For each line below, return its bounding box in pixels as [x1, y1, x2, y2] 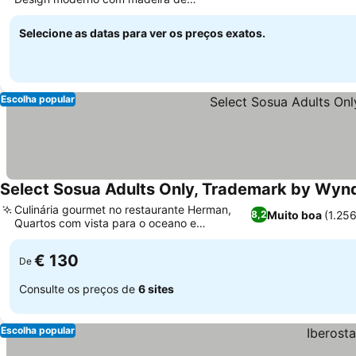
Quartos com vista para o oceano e [14, 216, 196, 230]
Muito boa [267, 207, 323, 222]
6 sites [138, 281, 174, 296]
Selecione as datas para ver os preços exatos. [19, 26, 265, 40]
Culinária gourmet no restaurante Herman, [14, 203, 231, 216]
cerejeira [14, 6, 59, 19]
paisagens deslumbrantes [14, 230, 148, 243]
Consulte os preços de [19, 281, 138, 296]
